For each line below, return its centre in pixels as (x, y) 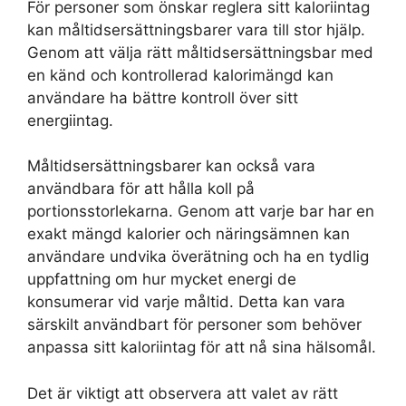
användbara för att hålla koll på (141, 189)
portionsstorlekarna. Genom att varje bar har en (201, 212)
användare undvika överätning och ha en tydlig (198, 257)
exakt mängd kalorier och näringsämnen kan (188, 234)
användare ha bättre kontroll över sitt (163, 97)
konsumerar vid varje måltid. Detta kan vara (186, 302)
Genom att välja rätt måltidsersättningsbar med (200, 52)
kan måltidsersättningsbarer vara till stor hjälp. (196, 29)
